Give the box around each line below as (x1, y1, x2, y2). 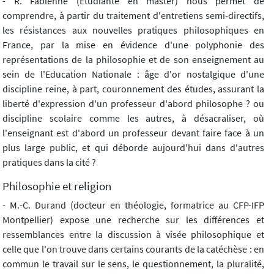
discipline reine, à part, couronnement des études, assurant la (2, 82, 264, 95)
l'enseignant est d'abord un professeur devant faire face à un (2, 126, 264, 139)
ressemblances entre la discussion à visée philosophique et (2, 228, 264, 240)
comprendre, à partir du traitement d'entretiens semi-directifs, (2, 9, 264, 21)
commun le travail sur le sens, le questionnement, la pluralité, (2, 257, 264, 270)
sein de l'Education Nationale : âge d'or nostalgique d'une (2, 67, 264, 80)
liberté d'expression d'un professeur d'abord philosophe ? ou (2, 97, 264, 109)
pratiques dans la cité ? (2, 155, 96, 168)
